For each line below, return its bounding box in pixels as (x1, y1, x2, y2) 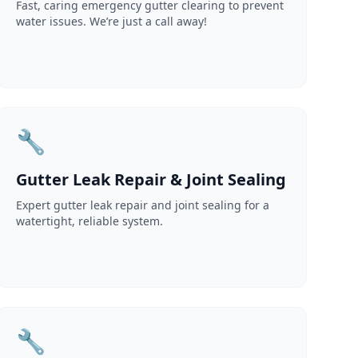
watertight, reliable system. (15, 213, 163, 229)
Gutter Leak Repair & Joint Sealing (15, 169, 286, 190)
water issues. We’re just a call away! (15, 14, 207, 29)
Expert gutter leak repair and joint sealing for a (15, 197, 269, 213)
